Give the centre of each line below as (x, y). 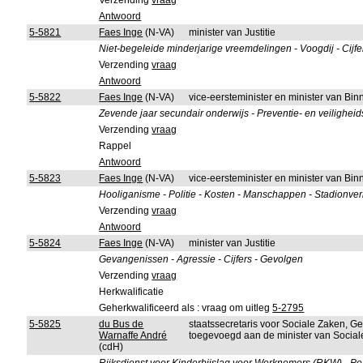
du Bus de (122, 324)
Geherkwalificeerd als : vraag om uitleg (186, 308)
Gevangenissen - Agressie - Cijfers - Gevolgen (201, 259)
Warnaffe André (133, 335)
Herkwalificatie (132, 292)
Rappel (115, 146)
